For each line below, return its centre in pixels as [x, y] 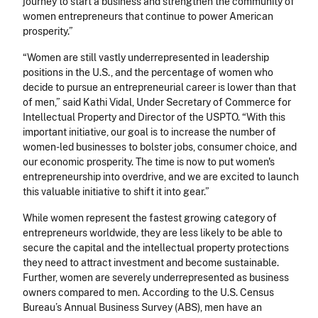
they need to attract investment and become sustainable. [151, 263]
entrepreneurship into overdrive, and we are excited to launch [161, 177]
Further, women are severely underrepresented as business [156, 278]
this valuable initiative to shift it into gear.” [118, 192]
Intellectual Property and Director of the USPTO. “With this [154, 117]
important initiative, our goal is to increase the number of [149, 132]
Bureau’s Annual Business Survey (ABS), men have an [142, 308]
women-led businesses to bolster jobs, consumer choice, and [160, 147]
